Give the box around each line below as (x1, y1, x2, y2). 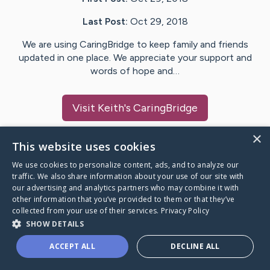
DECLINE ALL (171, 241, 220, 251)
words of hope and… (90, 65, 180, 77)
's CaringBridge (124, 101, 198, 115)
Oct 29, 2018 (130, 16, 188, 28)
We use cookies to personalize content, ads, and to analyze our (12, 160, 239, 170)
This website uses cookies (12, 139, 155, 154)
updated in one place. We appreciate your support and (18, 52, 252, 64)
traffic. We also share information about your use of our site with (12, 171, 244, 181)
